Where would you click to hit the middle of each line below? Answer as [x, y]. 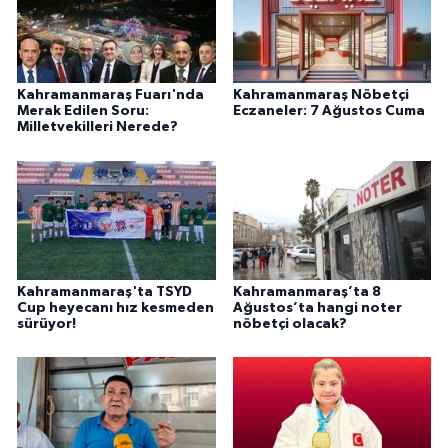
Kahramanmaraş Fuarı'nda [110, 95]
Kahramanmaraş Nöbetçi [320, 95]
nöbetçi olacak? [289, 323]
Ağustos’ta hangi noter [317, 307]
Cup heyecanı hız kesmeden [115, 307]
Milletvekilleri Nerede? [97, 127]
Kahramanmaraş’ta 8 [306, 291]
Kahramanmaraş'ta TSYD [104, 291]
